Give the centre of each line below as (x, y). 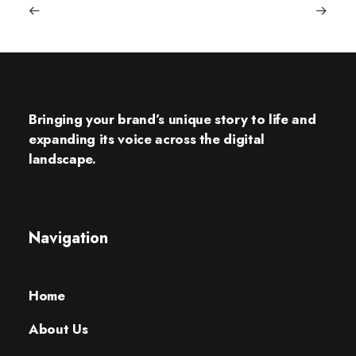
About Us (58, 329)
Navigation (68, 238)
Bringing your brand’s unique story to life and (172, 119)
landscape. (62, 159)
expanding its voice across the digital (147, 139)
